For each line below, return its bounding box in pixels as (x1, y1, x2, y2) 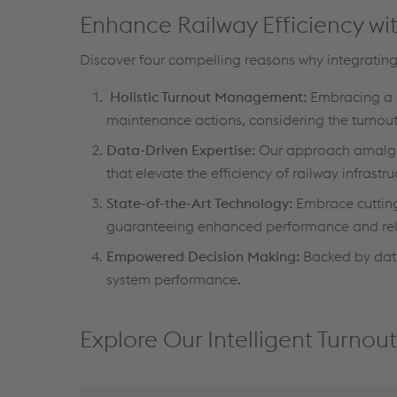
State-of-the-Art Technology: (106, 194, 292, 212)
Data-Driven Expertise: (106, 141, 255, 159)
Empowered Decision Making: (106, 247, 300, 265)
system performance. (106, 270, 241, 288)
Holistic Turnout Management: (106, 88, 310, 105)
